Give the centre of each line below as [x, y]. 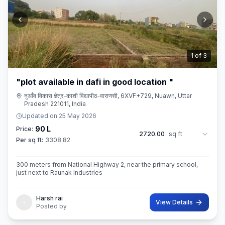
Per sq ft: [30, 140]
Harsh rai [49, 198]
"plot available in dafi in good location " [95, 82]
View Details [174, 202]
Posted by [51, 206]
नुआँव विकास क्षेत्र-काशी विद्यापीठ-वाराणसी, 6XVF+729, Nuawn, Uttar [108, 96]
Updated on [40, 116]
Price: [25, 129]
